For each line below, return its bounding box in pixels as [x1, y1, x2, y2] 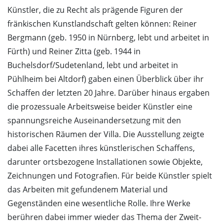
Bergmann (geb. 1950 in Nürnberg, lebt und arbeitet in [7, 32, 209, 43]
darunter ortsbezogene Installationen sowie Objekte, [7, 156, 203, 168]
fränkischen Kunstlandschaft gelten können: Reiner [7, 18, 197, 30]
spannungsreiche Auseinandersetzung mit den [7, 115, 181, 126]
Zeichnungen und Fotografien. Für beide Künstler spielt [7, 170, 212, 182]
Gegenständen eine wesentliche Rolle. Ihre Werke [7, 198, 190, 209]
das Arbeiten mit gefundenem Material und [7, 184, 168, 195]
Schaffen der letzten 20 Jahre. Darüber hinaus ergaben [7, 87, 210, 99]
